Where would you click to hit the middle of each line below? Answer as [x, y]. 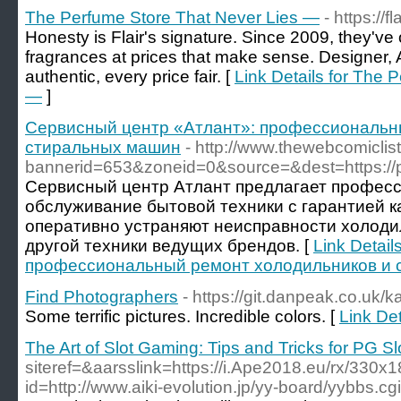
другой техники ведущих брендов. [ [169, 246]
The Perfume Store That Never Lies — [172, 17]
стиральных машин [103, 147]
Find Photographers [102, 297]
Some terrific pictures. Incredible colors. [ [182, 316]
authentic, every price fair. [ [130, 77]
